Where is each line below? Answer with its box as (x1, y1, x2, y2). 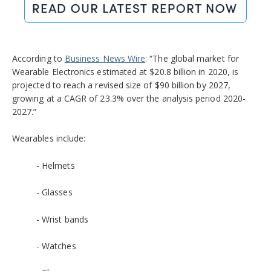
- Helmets (36, 159, 75, 171)
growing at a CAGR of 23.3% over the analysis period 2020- (12, 92, 246, 104)
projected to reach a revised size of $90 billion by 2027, (12, 79, 230, 91)
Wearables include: (12, 132, 86, 145)
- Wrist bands (36, 213, 88, 225)
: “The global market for (145, 52, 239, 64)
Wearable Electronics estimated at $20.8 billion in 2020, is (12, 65, 239, 77)
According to (12, 52, 65, 64)
